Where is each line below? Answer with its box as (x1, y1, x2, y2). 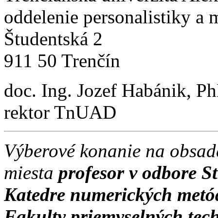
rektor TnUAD (4, 101, 116, 123)
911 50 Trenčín (4, 50, 120, 71)
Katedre (4, 183, 70, 205)
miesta (4, 162, 58, 183)
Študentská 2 (4, 28, 103, 49)
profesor (58, 162, 124, 183)
